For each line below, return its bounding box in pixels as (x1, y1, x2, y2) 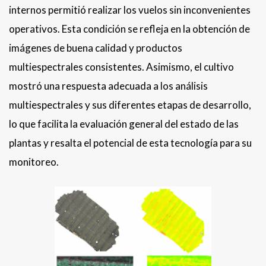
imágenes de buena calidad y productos (9, 42, 182, 55)
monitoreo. (9, 156, 59, 169)
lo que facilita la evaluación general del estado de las (9, 118, 239, 131)
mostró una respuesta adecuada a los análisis (9, 80, 208, 93)
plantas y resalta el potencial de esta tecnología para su (9, 137, 252, 150)
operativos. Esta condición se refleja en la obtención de (9, 23, 250, 36)
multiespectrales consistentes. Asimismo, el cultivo (9, 61, 234, 74)
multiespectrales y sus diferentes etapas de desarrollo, (9, 99, 251, 112)
